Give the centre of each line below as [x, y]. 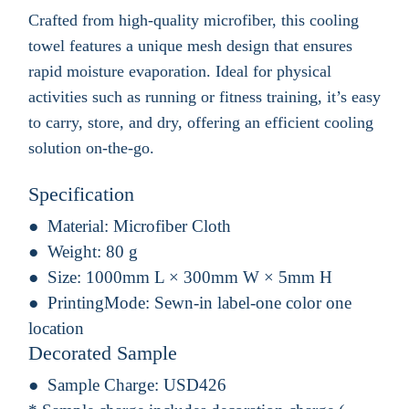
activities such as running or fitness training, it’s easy [204, 96]
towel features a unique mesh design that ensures [190, 45]
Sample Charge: [105, 384]
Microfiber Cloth [172, 225]
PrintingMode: [101, 302]
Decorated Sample [103, 352]
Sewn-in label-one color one [253, 302]
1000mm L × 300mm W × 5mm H [209, 277]
